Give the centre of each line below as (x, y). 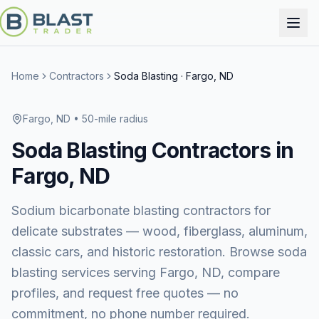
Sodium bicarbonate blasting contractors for (141, 210)
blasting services (61, 272)
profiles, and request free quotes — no (125, 293)
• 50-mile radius (109, 119)
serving (133, 272)
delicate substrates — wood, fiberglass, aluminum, (159, 231)
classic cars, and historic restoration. (119, 252)
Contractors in (220, 150)
